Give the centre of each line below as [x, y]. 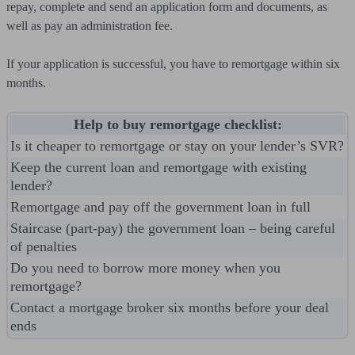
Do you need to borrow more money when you [145, 268]
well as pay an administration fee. [90, 26]
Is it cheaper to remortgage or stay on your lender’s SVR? [177, 146]
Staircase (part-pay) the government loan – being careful [173, 228]
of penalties [44, 246]
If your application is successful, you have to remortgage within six [173, 64]
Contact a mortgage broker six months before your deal [170, 307]
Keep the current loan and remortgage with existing [158, 167]
